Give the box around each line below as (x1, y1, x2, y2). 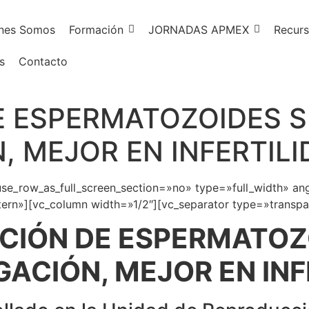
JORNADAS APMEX (148, 23, 249, 37)
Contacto (19, 54, 68, 68)
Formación (69, 23, 123, 37)
